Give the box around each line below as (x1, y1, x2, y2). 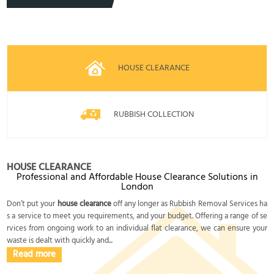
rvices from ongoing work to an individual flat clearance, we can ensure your (7, 221, 267, 235)
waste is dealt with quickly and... (7, 234, 113, 247)
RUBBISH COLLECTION (114, 107, 194, 122)
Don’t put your (7, 197, 57, 210)
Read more (13, 246, 56, 262)
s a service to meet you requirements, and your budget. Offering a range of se (7, 209, 267, 223)
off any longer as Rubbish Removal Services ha (111, 197, 267, 210)
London (120, 179, 154, 195)
